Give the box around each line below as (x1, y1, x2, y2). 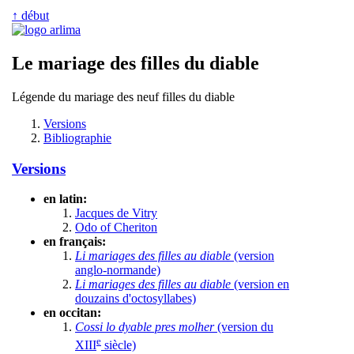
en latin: (43, 192, 87, 206)
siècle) (101, 337, 136, 352)
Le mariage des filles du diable (12, 52, 259, 73)
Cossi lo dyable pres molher (75, 320, 214, 334)
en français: (43, 235, 106, 249)
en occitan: (43, 306, 101, 320)
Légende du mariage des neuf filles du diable (12, 89, 235, 104)
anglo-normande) (75, 263, 160, 277)
